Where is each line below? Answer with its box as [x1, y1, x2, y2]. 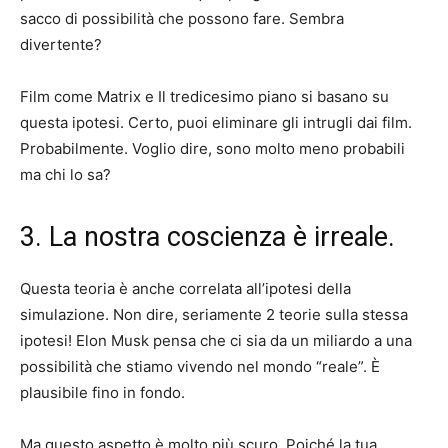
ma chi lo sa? [20, 165, 111, 185]
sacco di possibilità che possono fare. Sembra [20, 9, 344, 29]
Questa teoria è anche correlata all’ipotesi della [20, 279, 351, 299]
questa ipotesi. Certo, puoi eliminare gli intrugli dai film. [20, 113, 412, 133]
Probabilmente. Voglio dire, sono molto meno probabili [20, 139, 405, 159]
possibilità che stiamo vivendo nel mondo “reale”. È [20, 357, 380, 377]
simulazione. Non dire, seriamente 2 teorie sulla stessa [20, 305, 408, 325]
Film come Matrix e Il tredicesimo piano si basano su [20, 87, 389, 107]
